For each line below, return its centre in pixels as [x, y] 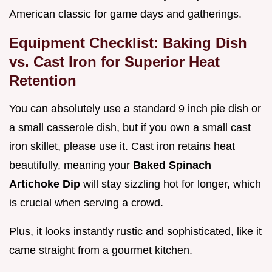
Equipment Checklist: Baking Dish [128, 43]
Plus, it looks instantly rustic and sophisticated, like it [135, 232]
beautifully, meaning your [71, 165]
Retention [43, 81]
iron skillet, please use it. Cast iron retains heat [122, 147]
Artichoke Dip [46, 184]
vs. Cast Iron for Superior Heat [114, 62]
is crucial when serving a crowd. [86, 203]
